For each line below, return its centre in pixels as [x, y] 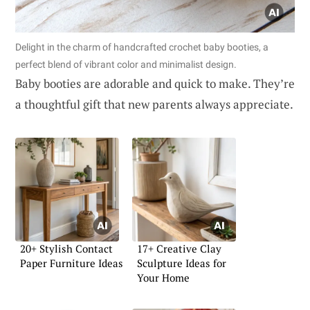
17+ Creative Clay [179, 248]
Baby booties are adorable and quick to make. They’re [155, 83]
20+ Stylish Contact [66, 248]
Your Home [163, 277]
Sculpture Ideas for [182, 263]
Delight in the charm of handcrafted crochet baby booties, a [142, 47]
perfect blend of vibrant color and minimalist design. [126, 64]
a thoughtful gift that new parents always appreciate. [154, 104]
